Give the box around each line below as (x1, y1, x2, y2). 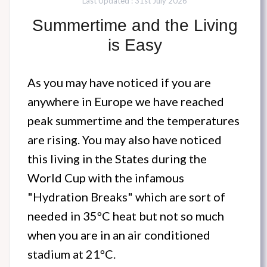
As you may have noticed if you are (27, 75, 211, 90)
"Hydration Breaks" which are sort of (27, 190, 225, 204)
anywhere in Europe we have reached (27, 94, 224, 109)
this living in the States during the (27, 151, 207, 166)
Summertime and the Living (32, 16, 238, 35)
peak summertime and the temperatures (27, 113, 240, 128)
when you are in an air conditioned (27, 228, 210, 243)
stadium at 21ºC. (27, 247, 116, 262)
